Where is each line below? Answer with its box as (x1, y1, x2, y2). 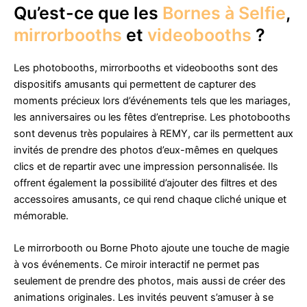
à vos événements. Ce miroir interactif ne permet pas (14, 258, 260, 271)
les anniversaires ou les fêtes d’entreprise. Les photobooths (14, 111, 291, 124)
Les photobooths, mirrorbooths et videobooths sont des (14, 62, 278, 75)
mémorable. (14, 210, 69, 223)
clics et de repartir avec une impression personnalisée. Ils (14, 160, 278, 173)
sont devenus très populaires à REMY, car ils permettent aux (14, 127, 293, 140)
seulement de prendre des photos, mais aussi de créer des (14, 275, 286, 288)
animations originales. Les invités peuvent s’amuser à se (14, 291, 273, 304)
